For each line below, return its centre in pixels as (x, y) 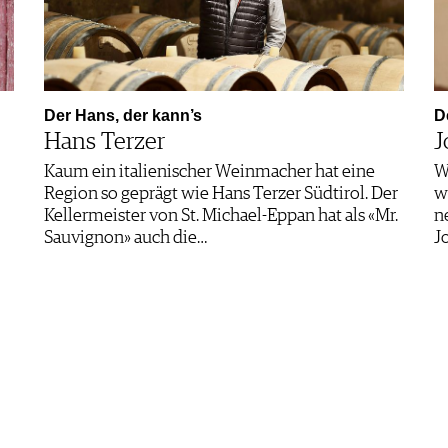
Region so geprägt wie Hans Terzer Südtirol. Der (221, 193)
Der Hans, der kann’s (123, 115)
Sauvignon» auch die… (125, 237)
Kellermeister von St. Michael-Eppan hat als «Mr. (221, 215)
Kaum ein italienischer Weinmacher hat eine (209, 171)
